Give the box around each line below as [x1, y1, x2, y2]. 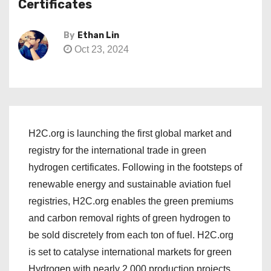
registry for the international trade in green [28, 145, 206, 155]
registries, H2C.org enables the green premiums [28, 196, 233, 206]
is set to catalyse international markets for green [28, 247, 232, 257]
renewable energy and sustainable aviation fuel [28, 179, 231, 189]
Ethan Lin [77, 30, 119, 41]
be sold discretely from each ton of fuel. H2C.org [28, 230, 233, 240]
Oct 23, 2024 [72, 44, 129, 54]
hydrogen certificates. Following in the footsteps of [28, 162, 242, 172]
